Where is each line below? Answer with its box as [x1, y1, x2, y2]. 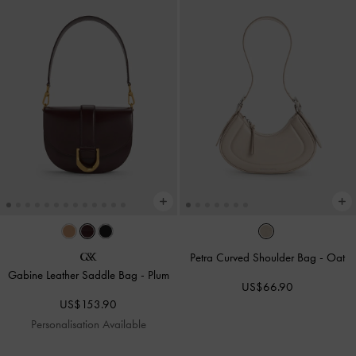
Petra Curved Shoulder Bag [190, 250, 320, 265]
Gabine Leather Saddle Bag [7, 268, 141, 283]
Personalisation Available [30, 317, 146, 332]
